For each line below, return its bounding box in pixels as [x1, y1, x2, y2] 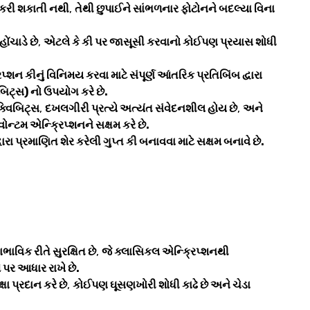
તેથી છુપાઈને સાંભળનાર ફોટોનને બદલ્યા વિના [75, 2, 275, 16]
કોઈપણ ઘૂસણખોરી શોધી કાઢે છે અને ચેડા [73, 278, 250, 292]
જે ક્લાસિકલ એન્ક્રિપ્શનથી [102, 245, 229, 259]
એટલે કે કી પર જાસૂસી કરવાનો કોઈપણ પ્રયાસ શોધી [44, 35, 277, 49]
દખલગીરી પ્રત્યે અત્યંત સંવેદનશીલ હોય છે [45, 102, 237, 116]
